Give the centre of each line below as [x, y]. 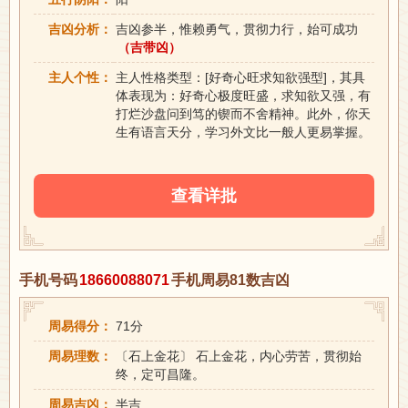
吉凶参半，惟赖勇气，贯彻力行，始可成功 [237, 29]
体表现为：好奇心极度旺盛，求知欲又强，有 [243, 95]
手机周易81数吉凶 [230, 280]
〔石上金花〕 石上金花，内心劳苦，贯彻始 [239, 356]
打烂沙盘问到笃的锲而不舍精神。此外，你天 [243, 113]
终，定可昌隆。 [160, 374]
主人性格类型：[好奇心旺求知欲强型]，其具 [240, 77]
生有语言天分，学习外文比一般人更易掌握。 [243, 132]
